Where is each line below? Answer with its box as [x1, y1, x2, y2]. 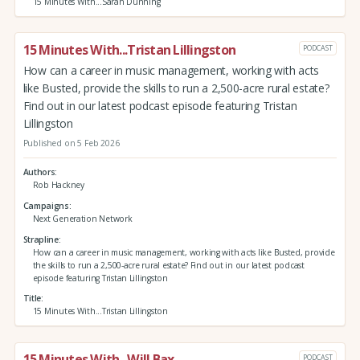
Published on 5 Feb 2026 [22, 137, 120, 149]
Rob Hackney [32, 179, 84, 191]
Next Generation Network [32, 213, 133, 225]
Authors [22, 166, 55, 178]
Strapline [22, 233, 59, 245]
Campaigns [22, 200, 69, 212]
